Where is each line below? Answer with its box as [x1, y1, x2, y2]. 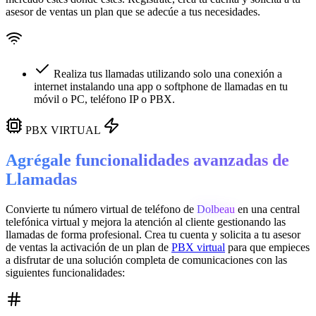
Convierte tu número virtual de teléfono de [6, 202, 197, 215]
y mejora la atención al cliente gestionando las [80, 215, 286, 228]
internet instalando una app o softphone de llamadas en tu [34, 80, 288, 92]
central [270, 202, 300, 215]
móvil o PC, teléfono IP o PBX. [34, 93, 175, 105]
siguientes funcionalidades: [6, 266, 125, 279]
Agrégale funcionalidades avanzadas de [6, 150, 289, 169]
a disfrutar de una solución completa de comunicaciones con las [6, 253, 287, 266]
